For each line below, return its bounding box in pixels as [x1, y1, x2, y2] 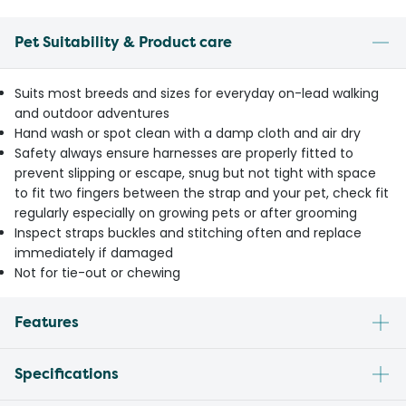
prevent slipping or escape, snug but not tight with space [14, 164, 376, 183]
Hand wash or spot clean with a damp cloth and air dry [14, 124, 361, 143]
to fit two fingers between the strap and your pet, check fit [14, 184, 389, 203]
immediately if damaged [14, 244, 173, 263]
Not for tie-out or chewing [14, 264, 180, 283]
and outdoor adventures [14, 104, 169, 123]
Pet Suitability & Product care [14, 33, 232, 53]
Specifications [14, 364, 119, 384]
